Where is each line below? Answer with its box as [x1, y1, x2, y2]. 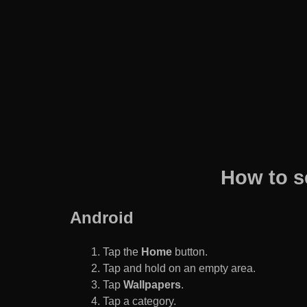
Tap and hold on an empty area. [103, 262, 256, 275]
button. [172, 246, 208, 258]
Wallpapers [123, 279, 181, 291]
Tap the [103, 246, 141, 258]
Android [70, 208, 134, 228]
